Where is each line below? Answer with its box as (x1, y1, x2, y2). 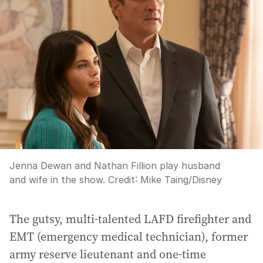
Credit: (105, 174, 140, 186)
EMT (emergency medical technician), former (9, 228, 248, 245)
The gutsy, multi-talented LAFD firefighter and (9, 211, 251, 227)
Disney (192, 174, 222, 186)
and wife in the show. (9, 174, 105, 186)
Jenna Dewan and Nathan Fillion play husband (9, 160, 220, 171)
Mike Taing (140, 174, 188, 186)
